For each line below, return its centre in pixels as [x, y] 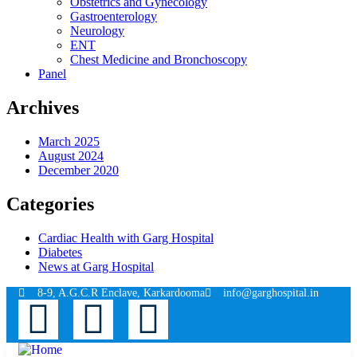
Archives [43, 107]
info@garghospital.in [271, 292]
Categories [50, 204]
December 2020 [78, 170]
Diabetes [60, 252]
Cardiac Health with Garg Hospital [126, 237]
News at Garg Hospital [96, 266]
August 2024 [71, 155]
